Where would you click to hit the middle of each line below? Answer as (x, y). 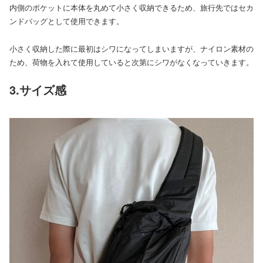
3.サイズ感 (38, 90)
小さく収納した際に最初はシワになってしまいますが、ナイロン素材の (131, 48)
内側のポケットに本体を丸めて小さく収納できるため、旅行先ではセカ (131, 8)
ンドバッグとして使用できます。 (67, 21)
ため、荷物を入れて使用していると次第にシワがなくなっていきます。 (131, 62)
